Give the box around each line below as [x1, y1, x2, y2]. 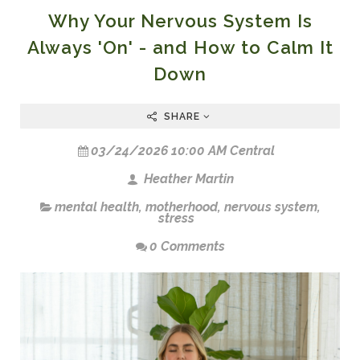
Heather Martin [140, 171, 234, 187]
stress [157, 211, 194, 227]
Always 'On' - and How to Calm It [27, 37, 333, 59]
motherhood [145, 199, 218, 215]
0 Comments [149, 239, 225, 255]
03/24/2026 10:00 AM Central [90, 143, 275, 159]
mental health [54, 199, 139, 215]
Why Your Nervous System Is [47, 10, 313, 32]
